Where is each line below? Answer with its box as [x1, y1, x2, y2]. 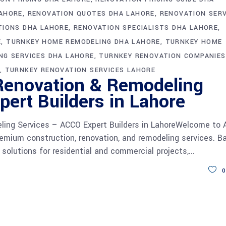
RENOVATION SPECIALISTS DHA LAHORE [74, 23, 218, 32]
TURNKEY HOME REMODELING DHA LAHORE [6, 37, 160, 46]
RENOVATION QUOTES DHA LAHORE [27, 9, 155, 18]
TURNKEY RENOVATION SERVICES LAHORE [5, 65, 156, 75]
